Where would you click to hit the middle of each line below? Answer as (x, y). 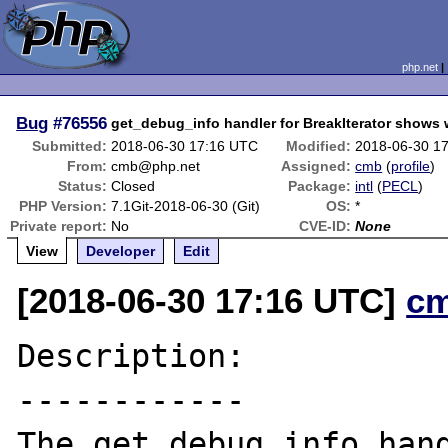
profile (411, 166)
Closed (133, 186)
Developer (121, 251)
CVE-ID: (325, 226)
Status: (83, 186)
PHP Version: (63, 206)
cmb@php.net (156, 166)
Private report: (59, 226)
